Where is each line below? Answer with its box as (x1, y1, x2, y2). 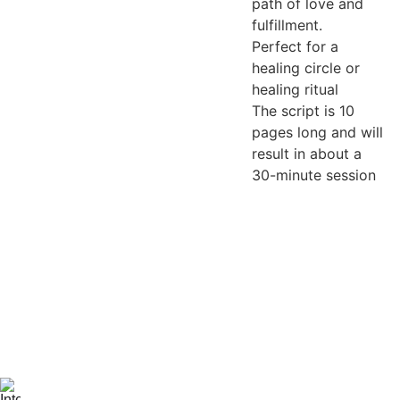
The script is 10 (251, 102, 354, 120)
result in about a (251, 145, 362, 162)
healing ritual (251, 80, 338, 98)
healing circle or (251, 59, 360, 77)
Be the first (287, 335, 377, 354)
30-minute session (251, 166, 376, 184)
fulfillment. (251, 16, 322, 34)
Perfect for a (251, 37, 338, 55)
